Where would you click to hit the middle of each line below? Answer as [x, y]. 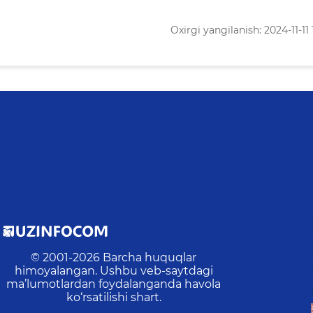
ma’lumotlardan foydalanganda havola [114, 284]
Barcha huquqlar [150, 258]
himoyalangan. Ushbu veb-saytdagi [114, 271]
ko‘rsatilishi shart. [114, 298]
